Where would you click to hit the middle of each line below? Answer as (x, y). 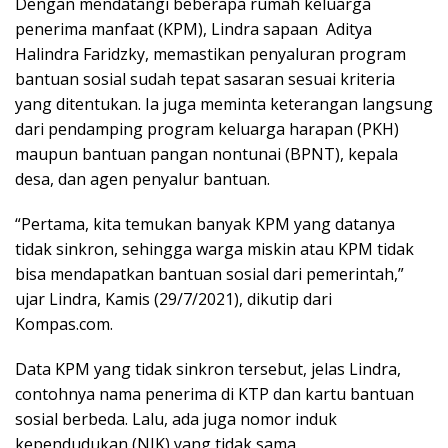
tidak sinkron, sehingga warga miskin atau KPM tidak (214, 249)
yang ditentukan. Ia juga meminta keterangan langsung (224, 104)
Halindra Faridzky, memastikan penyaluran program (210, 54)
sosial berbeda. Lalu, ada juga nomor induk (176, 419)
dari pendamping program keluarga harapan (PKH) (207, 129)
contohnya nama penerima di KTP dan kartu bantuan (214, 394)
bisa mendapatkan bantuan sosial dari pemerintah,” (209, 274)
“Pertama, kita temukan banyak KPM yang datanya (205, 224)
